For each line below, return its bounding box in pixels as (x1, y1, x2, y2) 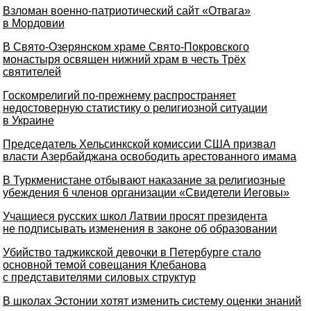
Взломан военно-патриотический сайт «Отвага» (3, 5, 251, 17)
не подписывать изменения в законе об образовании (3, 223, 277, 235)
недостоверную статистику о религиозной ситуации (3, 102, 267, 114)
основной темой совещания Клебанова (3, 259, 206, 271)
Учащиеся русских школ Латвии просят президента (3, 210, 267, 222)
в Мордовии (3, 17, 65, 29)
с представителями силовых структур (3, 271, 196, 283)
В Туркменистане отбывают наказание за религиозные (3, 174, 285, 186)
